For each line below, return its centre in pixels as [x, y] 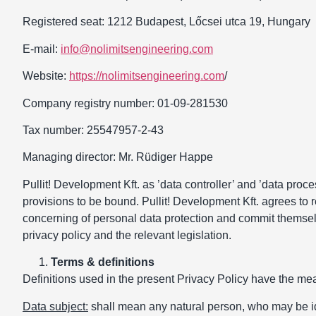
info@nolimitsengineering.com [137, 49]
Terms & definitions [103, 262]
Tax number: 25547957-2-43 [93, 130]
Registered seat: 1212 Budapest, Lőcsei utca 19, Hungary [166, 22]
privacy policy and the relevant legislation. [127, 235]
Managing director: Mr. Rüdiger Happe [118, 157]
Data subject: [55, 306]
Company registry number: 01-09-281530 [125, 103]
